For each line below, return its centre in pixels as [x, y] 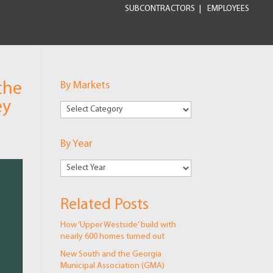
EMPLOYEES [228, 9]
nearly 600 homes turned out [112, 237]
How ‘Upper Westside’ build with [118, 225]
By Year [76, 144]
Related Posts [104, 205]
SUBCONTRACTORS [160, 9]
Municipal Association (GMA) [112, 266]
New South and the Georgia [111, 255]
